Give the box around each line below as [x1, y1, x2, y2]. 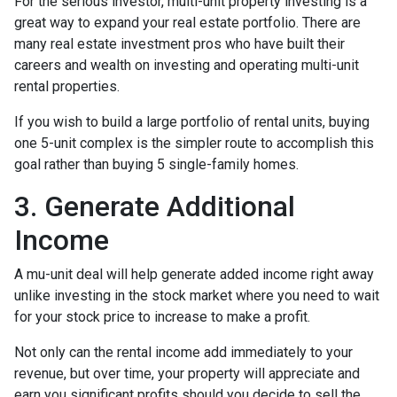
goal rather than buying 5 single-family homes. [14, 155, 299, 173]
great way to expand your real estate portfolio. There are [14, 13, 361, 31]
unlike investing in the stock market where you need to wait [14, 286, 379, 304]
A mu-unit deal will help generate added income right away [14, 265, 374, 283]
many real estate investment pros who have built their [14, 35, 345, 52]
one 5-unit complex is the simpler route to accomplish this [14, 134, 374, 152]
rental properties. [14, 77, 120, 95]
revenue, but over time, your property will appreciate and [14, 364, 360, 382]
